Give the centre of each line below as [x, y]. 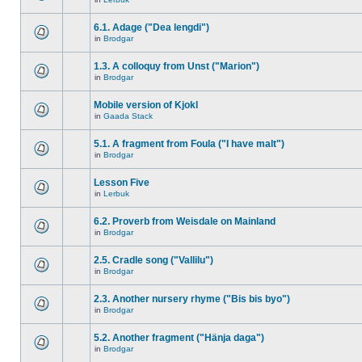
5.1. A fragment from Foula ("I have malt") [189, 144]
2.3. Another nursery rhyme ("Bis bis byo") [192, 299]
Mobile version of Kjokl [146, 105]
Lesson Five [122, 183]
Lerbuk [116, 194]
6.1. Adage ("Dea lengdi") [152, 27]
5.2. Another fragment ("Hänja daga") [179, 338]
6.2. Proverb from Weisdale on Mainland [185, 221]
